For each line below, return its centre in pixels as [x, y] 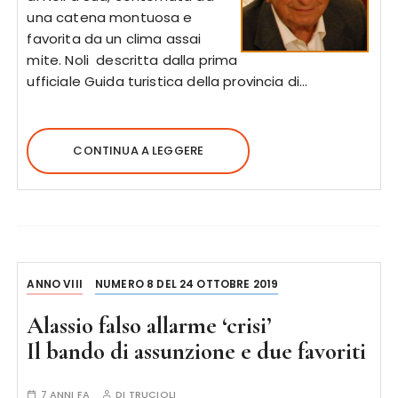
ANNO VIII [55, 284]
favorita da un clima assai [114, 39]
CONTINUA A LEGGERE [139, 151]
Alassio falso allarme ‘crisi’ [149, 326]
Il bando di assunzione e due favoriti [197, 351]
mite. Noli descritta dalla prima [132, 60]
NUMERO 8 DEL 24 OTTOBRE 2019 [187, 284]
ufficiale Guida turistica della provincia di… [167, 81]
